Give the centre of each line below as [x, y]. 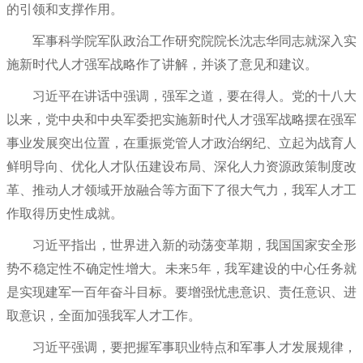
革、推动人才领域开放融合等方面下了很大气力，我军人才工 [181, 190]
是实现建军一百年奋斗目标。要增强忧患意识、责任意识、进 [181, 292]
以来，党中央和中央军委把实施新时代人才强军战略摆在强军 [181, 119]
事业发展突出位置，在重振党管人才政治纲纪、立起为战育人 [181, 143]
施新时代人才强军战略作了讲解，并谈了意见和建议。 [162, 64]
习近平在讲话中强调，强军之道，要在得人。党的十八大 [181, 96]
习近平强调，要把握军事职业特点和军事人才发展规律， [181, 347]
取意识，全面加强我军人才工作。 [104, 315]
